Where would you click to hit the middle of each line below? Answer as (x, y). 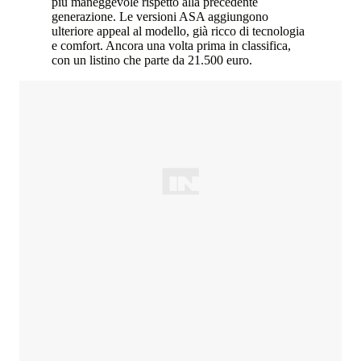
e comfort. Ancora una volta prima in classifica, (171, 46)
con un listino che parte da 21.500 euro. (152, 60)
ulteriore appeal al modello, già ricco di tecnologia (178, 31)
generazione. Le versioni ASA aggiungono (160, 17)
